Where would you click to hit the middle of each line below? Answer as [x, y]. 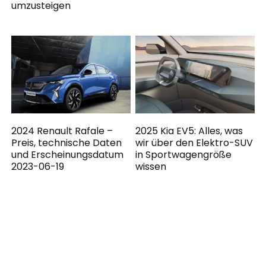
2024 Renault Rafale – [62, 131]
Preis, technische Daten [67, 143]
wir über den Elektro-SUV [194, 143]
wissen [151, 167]
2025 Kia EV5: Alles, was [189, 131]
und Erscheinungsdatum [68, 155]
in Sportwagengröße [184, 155]
